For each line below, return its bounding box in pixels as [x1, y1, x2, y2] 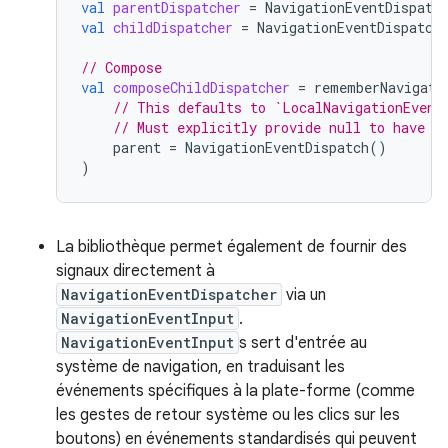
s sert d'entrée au [239, 333, 367, 353]
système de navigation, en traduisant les [56, 357, 345, 377]
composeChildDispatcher [113, 78, 290, 97]
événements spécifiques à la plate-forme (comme [56, 381, 415, 401]
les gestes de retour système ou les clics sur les [56, 405, 400, 425]
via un [282, 285, 326, 305]
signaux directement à [56, 261, 215, 281]
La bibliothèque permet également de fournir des [56, 237, 407, 257]
